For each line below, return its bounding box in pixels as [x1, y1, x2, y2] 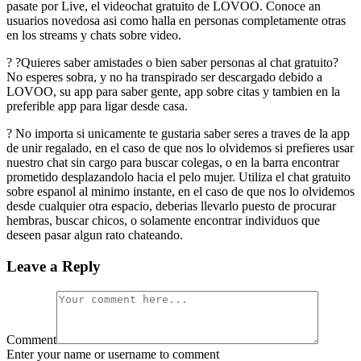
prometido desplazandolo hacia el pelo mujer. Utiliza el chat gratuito [6, 170, 351, 185]
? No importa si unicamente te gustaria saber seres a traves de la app [6, 127, 350, 141]
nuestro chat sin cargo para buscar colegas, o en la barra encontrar [6, 156, 339, 170]
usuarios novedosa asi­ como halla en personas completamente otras [6, 14, 346, 28]
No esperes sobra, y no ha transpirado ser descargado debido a [6, 70, 322, 85]
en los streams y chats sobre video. [6, 28, 181, 43]
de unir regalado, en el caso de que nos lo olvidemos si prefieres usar [6, 141, 354, 156]
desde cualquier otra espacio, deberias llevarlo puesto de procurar [6, 199, 336, 214]
